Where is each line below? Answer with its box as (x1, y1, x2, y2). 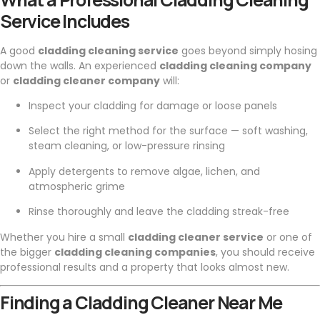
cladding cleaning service (38, 43, 179, 58)
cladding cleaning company (159, 58, 311, 73)
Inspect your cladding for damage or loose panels (29, 99, 277, 113)
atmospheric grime (29, 179, 125, 194)
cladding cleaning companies (54, 244, 216, 259)
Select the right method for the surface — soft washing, (29, 124, 308, 139)
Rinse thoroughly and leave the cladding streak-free (29, 204, 289, 219)
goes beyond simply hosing (179, 43, 317, 58)
